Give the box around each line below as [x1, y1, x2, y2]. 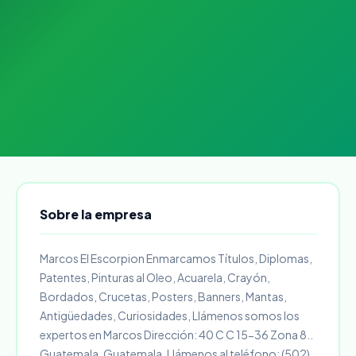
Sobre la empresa [39, 205, 152, 222]
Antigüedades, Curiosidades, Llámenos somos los [39, 308, 300, 323]
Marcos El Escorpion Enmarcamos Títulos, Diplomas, [39, 250, 312, 265]
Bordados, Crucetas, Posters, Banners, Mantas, [39, 288, 287, 304]
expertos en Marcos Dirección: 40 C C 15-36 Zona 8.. [39, 327, 313, 342]
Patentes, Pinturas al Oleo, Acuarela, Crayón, [39, 269, 270, 284]
